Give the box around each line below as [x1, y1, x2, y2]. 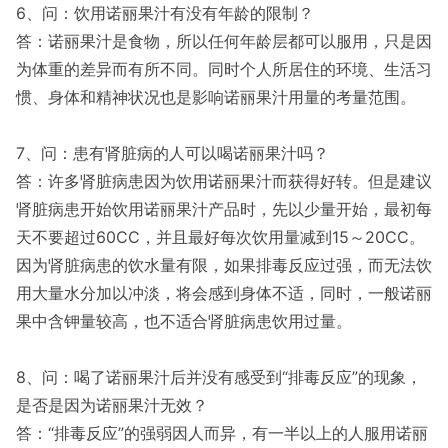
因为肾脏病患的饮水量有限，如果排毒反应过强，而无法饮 [16, 255, 432, 275]
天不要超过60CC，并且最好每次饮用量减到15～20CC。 [16, 227, 425, 247]
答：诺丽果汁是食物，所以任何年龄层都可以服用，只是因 [16, 31, 432, 51]
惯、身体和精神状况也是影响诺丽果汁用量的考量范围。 [16, 87, 416, 107]
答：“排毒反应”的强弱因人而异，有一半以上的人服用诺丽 [16, 423, 428, 443]
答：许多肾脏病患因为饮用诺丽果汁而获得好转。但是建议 [16, 171, 432, 191]
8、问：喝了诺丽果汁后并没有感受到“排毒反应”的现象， [16, 367, 422, 387]
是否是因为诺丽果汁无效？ [16, 395, 208, 415]
